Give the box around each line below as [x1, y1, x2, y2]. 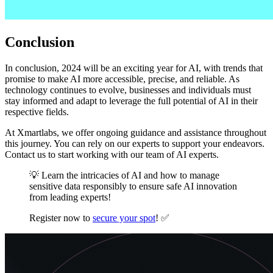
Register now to [29, 212, 93, 223]
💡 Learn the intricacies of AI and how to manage [29, 169, 219, 180]
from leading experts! [29, 191, 111, 202]
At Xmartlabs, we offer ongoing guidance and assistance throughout [5, 127, 266, 138]
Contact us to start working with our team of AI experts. [5, 149, 219, 160]
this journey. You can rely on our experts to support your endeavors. [5, 138, 264, 149]
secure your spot [93, 212, 155, 223]
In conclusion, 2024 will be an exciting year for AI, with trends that [5, 62, 263, 73]
